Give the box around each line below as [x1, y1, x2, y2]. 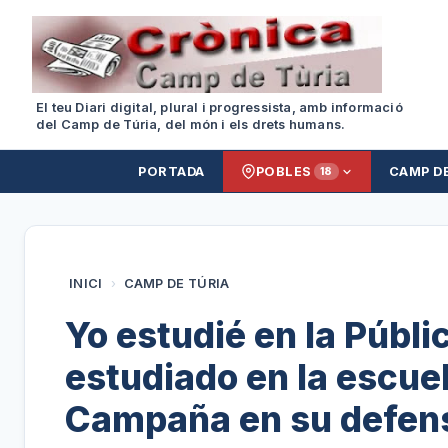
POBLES [255, 164, 312, 179]
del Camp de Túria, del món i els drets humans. [36, 117, 346, 132]
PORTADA [138, 164, 205, 179]
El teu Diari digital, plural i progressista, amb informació [36, 100, 403, 115]
